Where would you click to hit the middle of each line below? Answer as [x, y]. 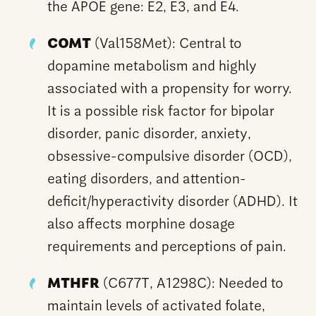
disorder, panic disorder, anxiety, [150, 134]
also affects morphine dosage [141, 225]
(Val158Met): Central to [167, 44]
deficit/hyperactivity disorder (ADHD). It [173, 202]
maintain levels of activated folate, [157, 306]
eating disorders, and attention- [147, 180]
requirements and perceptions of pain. [167, 247]
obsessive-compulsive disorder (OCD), [170, 157]
